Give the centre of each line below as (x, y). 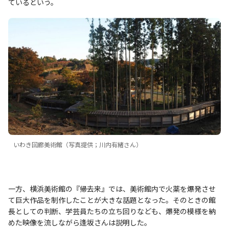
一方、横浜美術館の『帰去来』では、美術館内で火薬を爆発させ (112, 188)
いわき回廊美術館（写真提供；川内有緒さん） (78, 144)
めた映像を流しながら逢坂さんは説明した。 (80, 222)
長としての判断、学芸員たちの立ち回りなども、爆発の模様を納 (112, 211)
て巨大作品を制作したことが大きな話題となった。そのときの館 (112, 200)
